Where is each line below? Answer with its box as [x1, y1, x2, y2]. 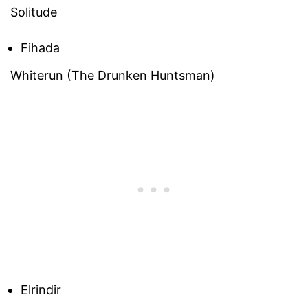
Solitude [10, 4, 57, 19]
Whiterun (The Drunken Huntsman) [10, 68, 215, 83]
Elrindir [21, 283, 61, 298]
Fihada [21, 40, 60, 55]
